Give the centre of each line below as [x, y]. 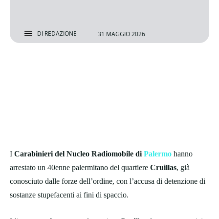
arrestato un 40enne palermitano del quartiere [80, 168]
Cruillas [163, 168]
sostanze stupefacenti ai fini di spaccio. [69, 195]
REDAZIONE [61, 34]
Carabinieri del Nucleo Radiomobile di [79, 154]
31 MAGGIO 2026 [121, 34]
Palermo [158, 154]
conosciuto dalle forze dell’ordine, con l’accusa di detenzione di [108, 181]
